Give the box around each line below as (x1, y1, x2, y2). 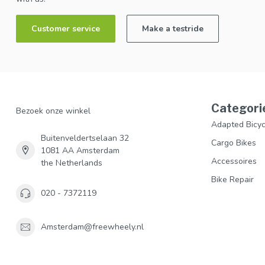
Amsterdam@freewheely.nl (41, 221, 144, 233)
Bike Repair (211, 173, 254, 185)
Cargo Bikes (211, 137, 256, 148)
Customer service (31, 22, 100, 34)
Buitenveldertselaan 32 (41, 132, 129, 144)
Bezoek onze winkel (16, 105, 91, 117)
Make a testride (142, 22, 203, 34)
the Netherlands (41, 157, 102, 169)
